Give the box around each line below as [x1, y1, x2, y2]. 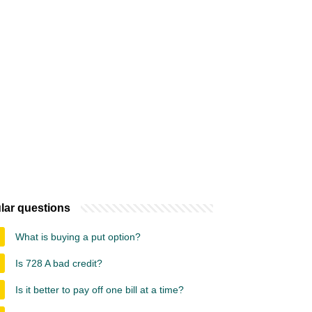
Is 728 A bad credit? [15, 258, 102, 269]
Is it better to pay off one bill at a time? [15, 284, 184, 295]
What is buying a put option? [15, 231, 141, 242]
